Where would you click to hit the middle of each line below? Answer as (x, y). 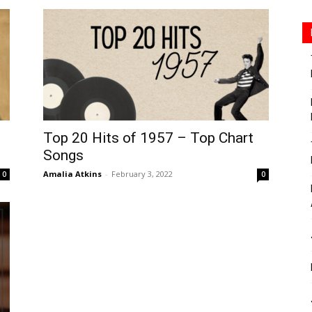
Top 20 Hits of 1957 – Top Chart (148, 138)
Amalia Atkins (72, 174)
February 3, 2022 (142, 174)
